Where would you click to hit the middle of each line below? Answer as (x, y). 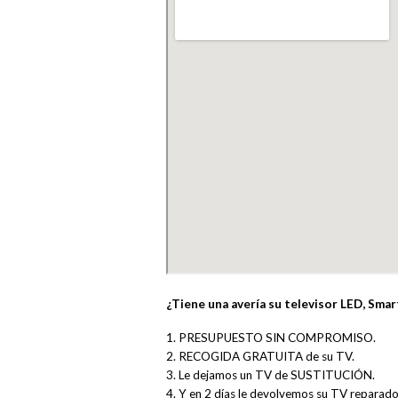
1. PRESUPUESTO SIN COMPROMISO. (271, 337)
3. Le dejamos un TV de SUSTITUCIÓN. (271, 374)
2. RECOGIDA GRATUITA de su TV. (260, 356)
